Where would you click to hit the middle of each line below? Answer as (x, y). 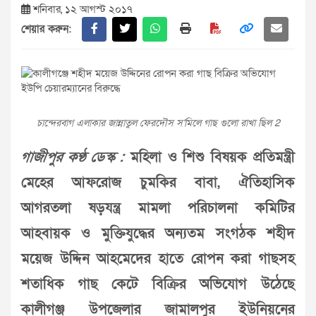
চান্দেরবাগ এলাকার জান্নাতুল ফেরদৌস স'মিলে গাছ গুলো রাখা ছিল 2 (158, 123)
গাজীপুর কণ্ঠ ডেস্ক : (73, 158)
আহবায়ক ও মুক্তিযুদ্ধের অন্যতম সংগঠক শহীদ (158, 234)
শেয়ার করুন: (46, 29)
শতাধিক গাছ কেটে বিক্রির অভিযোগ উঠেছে (158, 285)
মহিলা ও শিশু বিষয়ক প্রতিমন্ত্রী (209, 158)
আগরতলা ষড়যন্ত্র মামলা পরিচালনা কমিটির (158, 208)
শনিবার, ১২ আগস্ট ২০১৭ (81, 10)
